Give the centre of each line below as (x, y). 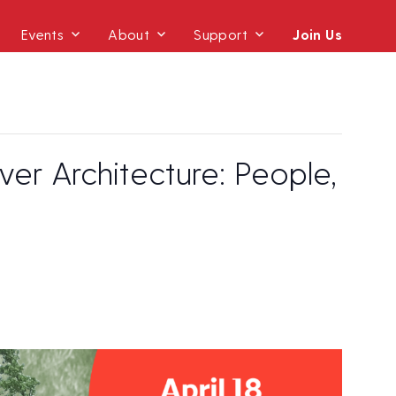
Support (221, 34)
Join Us (317, 34)
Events (42, 34)
